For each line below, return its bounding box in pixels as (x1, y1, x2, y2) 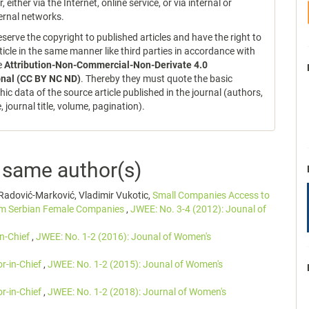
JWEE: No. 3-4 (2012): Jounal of (130, 203, 266, 215)
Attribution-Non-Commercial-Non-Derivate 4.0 (4, 59, 208, 70)
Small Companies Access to (152, 190, 270, 201)
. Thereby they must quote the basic (81, 73, 233, 84)
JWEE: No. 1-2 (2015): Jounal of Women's (48, 259, 223, 270)
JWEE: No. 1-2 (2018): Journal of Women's (48, 286, 226, 297)
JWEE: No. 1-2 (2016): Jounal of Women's (36, 231, 211, 242)
